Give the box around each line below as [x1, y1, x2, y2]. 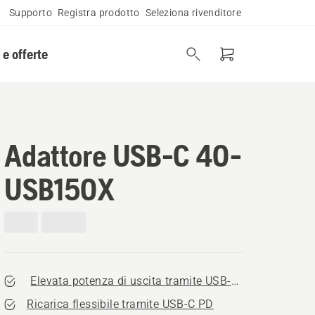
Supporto [8, 7, 52, 18]
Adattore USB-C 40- [4, 138, 242, 173]
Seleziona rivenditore [145, 7, 242, 18]
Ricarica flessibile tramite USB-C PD [27, 297, 214, 311]
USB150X [4, 172, 115, 207]
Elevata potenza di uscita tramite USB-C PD [30, 274, 257, 288]
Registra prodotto [57, 7, 140, 18]
